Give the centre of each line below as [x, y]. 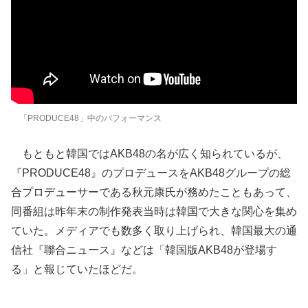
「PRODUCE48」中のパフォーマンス [90, 118]
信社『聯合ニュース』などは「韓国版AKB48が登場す [144, 250]
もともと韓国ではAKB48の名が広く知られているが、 [150, 154]
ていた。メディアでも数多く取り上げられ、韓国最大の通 [154, 231]
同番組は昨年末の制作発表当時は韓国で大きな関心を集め [154, 211]
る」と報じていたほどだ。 [77, 269]
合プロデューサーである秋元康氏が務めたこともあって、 [154, 192]
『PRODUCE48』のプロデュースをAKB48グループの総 [151, 173]
